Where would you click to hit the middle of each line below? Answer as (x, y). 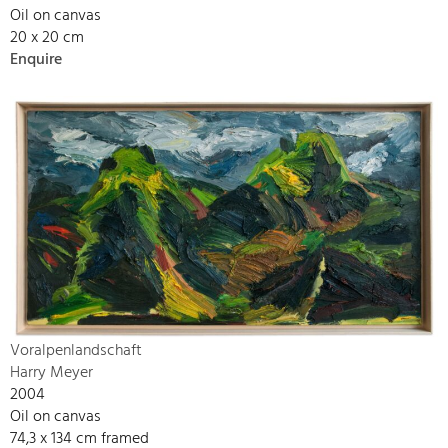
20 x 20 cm (47, 37)
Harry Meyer (51, 372)
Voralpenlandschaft (76, 350)
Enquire (36, 59)
